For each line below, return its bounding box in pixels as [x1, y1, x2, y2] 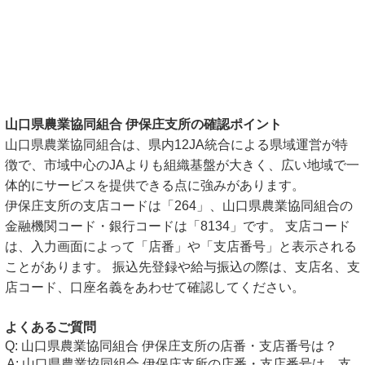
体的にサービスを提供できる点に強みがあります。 [5, 178, 305, 192]
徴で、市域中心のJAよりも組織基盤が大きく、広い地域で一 [5, 158, 359, 172]
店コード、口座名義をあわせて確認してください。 [5, 280, 305, 294]
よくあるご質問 [5, 320, 96, 334]
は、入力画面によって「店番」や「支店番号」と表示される [5, 240, 357, 253]
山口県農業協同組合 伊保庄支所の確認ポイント [5, 117, 282, 131]
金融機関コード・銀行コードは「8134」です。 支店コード [5, 219, 350, 233]
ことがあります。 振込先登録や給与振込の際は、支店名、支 [5, 260, 360, 274]
